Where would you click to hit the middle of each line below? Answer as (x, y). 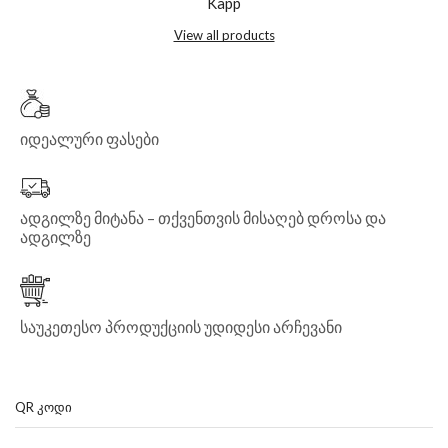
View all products (224, 35)
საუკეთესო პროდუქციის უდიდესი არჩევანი (181, 327)
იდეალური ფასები (89, 139)
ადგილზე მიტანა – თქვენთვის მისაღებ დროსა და (203, 217)
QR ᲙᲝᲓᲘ (43, 406)
